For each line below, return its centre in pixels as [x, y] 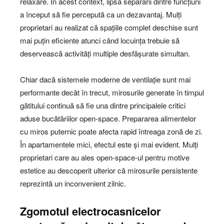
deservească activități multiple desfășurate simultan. [105, 53]
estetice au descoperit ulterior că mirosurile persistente [109, 170]
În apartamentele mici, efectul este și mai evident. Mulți [109, 144]
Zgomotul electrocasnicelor [90, 211]
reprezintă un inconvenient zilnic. [73, 183]
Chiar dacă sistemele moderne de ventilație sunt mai [105, 79]
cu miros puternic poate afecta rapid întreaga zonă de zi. [111, 131]
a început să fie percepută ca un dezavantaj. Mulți [101, 14]
